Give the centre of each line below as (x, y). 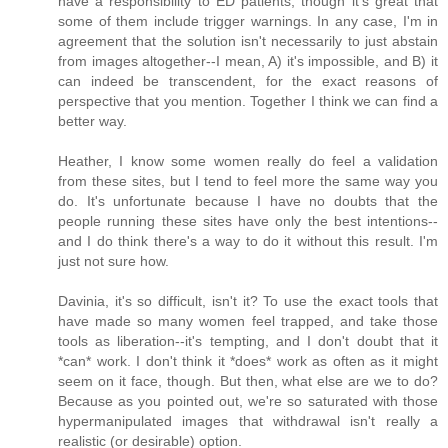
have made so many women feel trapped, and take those (248, 320)
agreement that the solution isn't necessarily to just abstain (248, 40)
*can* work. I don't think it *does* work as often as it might (248, 360)
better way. (92, 120)
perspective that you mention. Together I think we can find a (248, 100)
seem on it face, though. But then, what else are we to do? (248, 380)
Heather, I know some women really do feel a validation (248, 160)
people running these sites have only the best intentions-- (248, 220)
